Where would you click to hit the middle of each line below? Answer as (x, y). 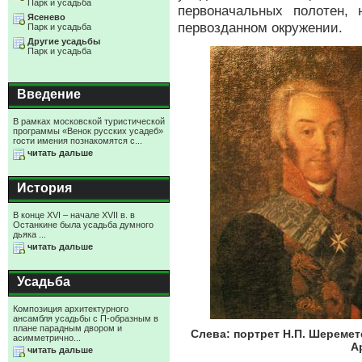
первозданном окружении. (260, 27)
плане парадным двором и (67, 328)
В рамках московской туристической (89, 121)
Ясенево (46, 17)
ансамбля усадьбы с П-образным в (86, 318)
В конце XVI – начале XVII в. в (74, 215)
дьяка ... (29, 234)
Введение (49, 94)
